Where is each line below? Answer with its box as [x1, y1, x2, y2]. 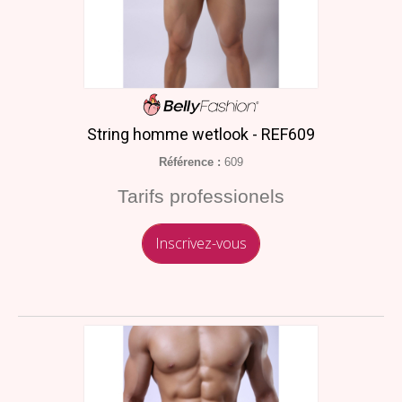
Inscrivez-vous [155, 232, 247, 253]
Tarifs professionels [118, 185, 284, 206]
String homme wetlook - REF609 [87, 124, 315, 144]
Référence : [159, 154, 221, 169]
